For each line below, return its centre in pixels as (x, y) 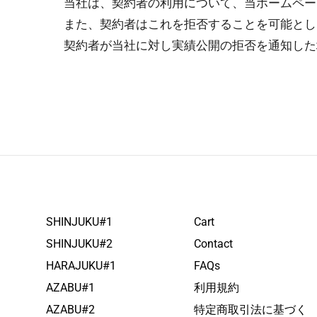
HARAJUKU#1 (81, 266)
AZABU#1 (70, 288)
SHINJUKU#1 (79, 222)
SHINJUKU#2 (79, 244)
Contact (213, 244)
